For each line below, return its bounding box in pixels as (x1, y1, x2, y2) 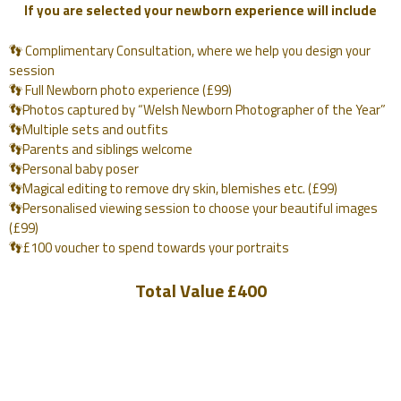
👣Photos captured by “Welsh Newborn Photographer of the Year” (9, 98, 386, 120)
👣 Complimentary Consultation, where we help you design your (9, 39, 371, 61)
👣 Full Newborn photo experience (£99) (9, 79, 232, 100)
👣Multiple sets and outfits (9, 118, 168, 140)
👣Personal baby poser (9, 158, 139, 179)
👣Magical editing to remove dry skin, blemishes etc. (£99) (9, 177, 337, 199)
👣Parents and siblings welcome (9, 138, 192, 159)
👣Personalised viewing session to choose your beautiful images (9, 197, 378, 218)
